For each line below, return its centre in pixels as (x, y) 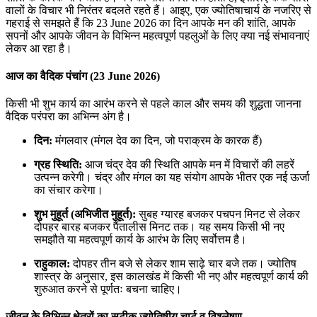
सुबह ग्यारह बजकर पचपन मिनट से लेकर (218, 214)
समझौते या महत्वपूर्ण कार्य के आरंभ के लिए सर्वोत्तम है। (140, 240)
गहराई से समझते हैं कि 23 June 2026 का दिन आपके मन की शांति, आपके (151, 23)
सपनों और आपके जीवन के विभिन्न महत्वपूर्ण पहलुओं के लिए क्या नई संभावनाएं (157, 35)
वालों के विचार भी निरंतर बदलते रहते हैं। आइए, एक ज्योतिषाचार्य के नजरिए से (158, 10)
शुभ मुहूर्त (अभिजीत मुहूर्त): (85, 214)
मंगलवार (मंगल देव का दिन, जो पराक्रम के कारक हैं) (157, 141)
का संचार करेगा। (69, 190)
